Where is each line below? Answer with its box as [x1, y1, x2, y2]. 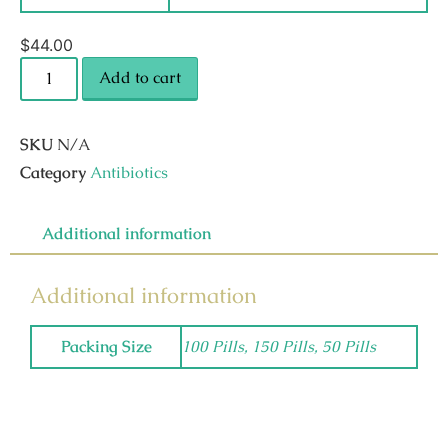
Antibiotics [90, 161, 168, 183]
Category [20, 161, 86, 183]
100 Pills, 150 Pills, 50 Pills [182, 335, 376, 357]
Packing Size [60, 335, 152, 357]
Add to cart [99, 66, 182, 88]
